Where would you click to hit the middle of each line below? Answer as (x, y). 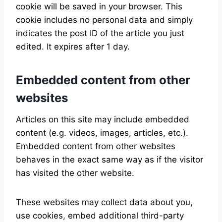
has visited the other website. (75, 173)
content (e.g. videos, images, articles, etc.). (102, 133)
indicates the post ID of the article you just (100, 33)
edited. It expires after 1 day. (73, 47)
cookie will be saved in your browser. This (99, 6)
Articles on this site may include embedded (103, 119)
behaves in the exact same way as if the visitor (110, 160)
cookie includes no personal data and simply (104, 20)
